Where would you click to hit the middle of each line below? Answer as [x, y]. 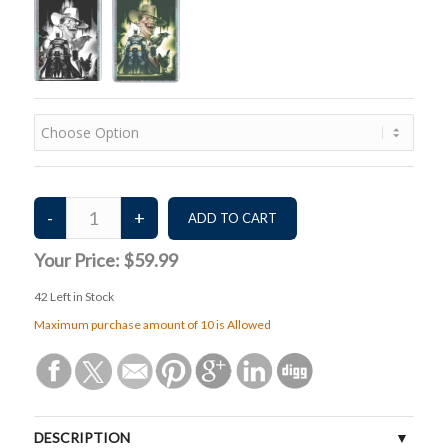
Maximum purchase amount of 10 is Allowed [152, 325]
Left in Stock [80, 297]
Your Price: [78, 260]
